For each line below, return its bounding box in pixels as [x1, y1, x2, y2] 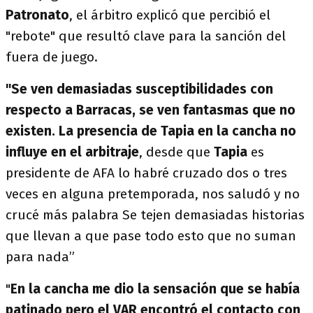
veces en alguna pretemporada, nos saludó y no [6, 186, 300, 202]
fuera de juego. [6, 49, 98, 65]
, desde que [139, 144, 214, 160]
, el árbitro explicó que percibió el [69, 7, 270, 23]
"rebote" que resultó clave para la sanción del [6, 28, 286, 44]
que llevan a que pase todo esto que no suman [6, 228, 296, 244]
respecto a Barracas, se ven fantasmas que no [6, 102, 296, 118]
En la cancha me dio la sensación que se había [10, 281, 300, 297]
